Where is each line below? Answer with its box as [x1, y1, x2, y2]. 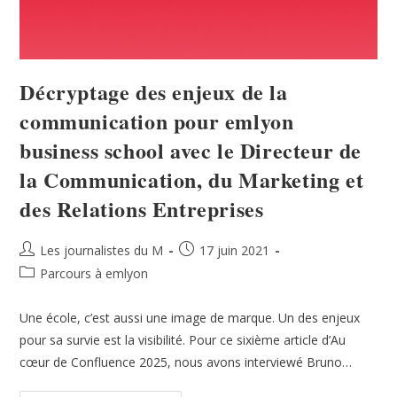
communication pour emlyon [19, 105, 294, 137]
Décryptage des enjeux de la [19, 76, 288, 108]
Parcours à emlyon [40, 265, 149, 283]
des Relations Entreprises [19, 193, 264, 225]
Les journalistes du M [40, 242, 164, 260]
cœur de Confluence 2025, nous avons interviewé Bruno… [19, 354, 353, 371]
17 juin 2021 [199, 242, 270, 260]
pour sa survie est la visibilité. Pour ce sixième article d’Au [19, 331, 346, 349]
